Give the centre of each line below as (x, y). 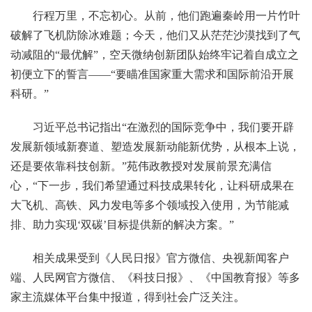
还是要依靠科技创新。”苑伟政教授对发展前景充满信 (141, 166)
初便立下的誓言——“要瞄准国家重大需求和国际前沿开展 (152, 74)
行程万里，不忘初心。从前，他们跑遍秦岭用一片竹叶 (166, 15)
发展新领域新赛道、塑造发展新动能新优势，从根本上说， (155, 146)
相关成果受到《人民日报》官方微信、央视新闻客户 (161, 258)
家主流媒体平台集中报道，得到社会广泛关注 (122, 297)
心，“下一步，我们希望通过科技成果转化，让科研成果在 (152, 185)
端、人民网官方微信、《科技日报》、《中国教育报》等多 (155, 277)
